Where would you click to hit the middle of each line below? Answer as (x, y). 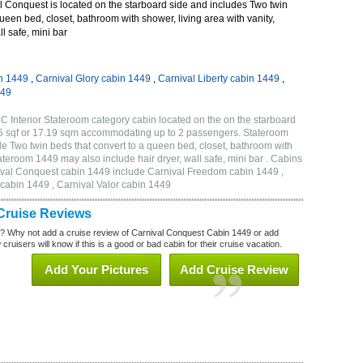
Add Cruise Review (234, 269)
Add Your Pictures (96, 269)
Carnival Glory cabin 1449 (93, 79)
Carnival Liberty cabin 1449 (219, 79)
